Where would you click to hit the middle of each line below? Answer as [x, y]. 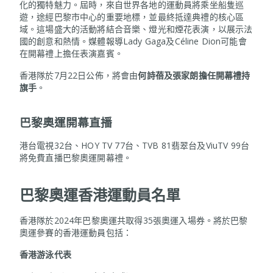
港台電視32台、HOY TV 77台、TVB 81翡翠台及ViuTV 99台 [135, 145]
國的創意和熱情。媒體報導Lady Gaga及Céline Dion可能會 [133, 41]
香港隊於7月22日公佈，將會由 [79, 75]
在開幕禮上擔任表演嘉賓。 [71, 53]
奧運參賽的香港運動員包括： [76, 232]
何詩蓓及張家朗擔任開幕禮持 [194, 75]
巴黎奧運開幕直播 [66, 122]
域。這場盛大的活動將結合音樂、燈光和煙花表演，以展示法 [136, 29]
